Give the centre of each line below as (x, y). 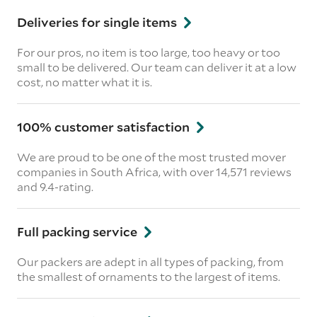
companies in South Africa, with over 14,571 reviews (154, 171)
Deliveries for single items (98, 22)
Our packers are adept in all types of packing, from (150, 261)
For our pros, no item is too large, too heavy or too (149, 52)
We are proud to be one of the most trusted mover (151, 156)
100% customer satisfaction (105, 126)
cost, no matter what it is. (85, 81)
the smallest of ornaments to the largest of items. (149, 276)
